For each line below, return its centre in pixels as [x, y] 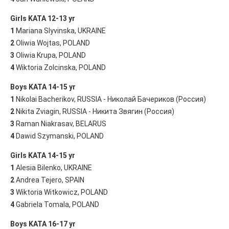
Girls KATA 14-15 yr [43, 155]
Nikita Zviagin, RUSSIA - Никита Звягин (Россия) [95, 111]
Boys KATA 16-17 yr [43, 224]
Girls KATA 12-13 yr [43, 18]
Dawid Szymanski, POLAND [59, 136]
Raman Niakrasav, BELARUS [60, 123]
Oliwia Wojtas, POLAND [52, 43]
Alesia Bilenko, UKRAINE [53, 167]
